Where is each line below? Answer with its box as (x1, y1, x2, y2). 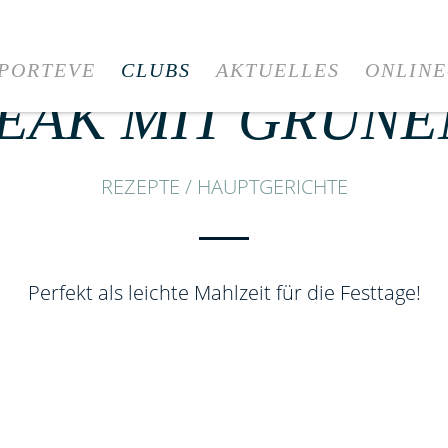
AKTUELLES (216, 59, 340, 81)
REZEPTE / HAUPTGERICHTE (100, 173, 348, 200)
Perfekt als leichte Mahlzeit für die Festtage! (27, 279, 421, 306)
